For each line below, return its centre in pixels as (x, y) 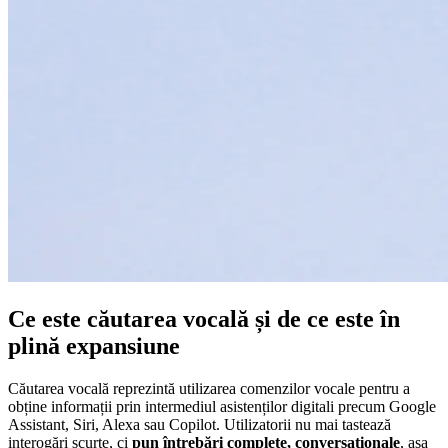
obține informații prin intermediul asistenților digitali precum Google (222, 406)
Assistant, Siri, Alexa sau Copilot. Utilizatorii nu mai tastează (199, 424)
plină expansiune (94, 345)
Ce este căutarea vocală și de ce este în (204, 318)
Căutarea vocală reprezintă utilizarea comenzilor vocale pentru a (209, 388)
